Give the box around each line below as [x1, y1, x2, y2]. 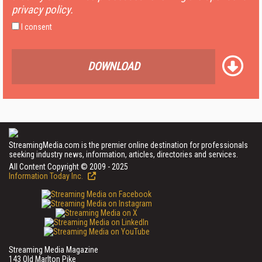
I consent [19, 22, 52, 32]
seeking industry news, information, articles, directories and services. [9, 150, 238, 159]
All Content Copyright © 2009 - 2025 [9, 162, 128, 171]
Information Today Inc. [9, 171, 85, 181]
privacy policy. [12, 3, 73, 16]
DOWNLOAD [87, 60, 140, 73]
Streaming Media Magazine [9, 245, 98, 254]
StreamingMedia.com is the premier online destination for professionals [9, 140, 248, 150]
